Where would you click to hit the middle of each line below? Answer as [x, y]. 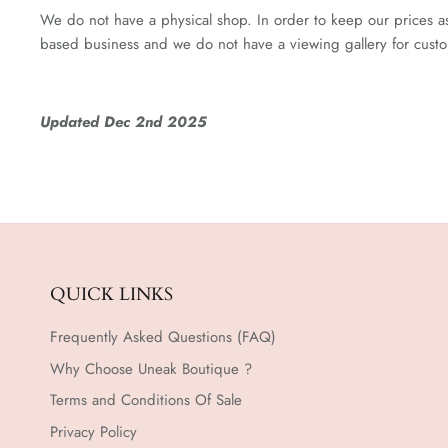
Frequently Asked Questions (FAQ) [163, 337]
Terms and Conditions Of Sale [146, 400]
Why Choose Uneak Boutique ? [151, 368]
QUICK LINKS [111, 294]
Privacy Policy [93, 431]
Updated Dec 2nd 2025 [123, 122]
